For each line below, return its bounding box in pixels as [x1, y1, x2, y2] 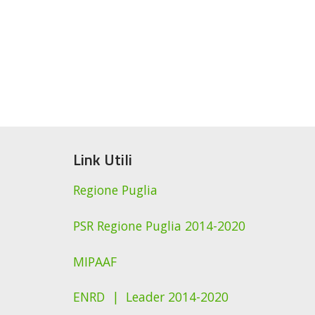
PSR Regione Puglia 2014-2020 [72, 217, 245, 234]
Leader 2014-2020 [125, 288, 229, 306]
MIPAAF [72, 252, 117, 270]
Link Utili [72, 147, 132, 172]
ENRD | [72, 288, 126, 306]
